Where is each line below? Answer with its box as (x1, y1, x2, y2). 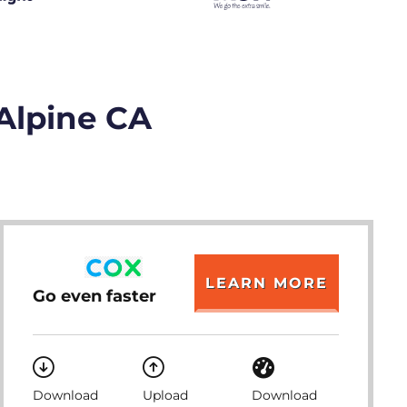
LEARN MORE (204, 274, 328, 292)
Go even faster (33, 285, 157, 306)
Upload (142, 387, 188, 403)
